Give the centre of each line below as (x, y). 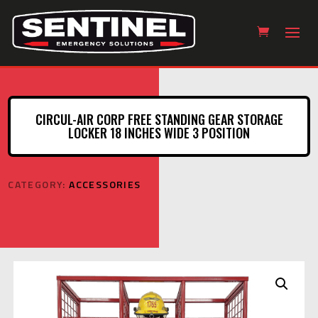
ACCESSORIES (105, 184)
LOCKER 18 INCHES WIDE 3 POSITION (159, 132)
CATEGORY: (39, 184)
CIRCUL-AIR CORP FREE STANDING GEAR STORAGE (159, 119)
